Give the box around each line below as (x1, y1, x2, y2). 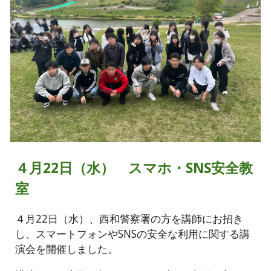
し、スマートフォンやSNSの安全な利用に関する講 (15, 226, 250, 241)
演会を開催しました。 (15, 241, 119, 256)
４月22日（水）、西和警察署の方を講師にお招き (15, 211, 244, 226)
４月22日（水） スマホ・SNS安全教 (15, 158, 253, 177)
